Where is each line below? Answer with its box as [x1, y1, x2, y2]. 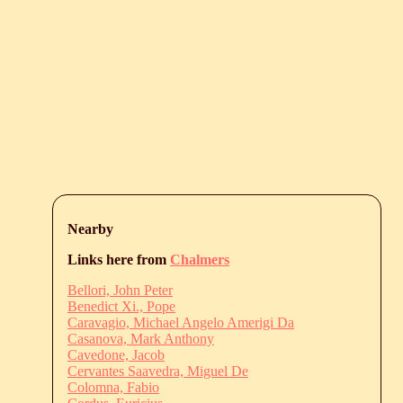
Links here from [67, 252, 170, 268]
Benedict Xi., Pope [67, 299, 175, 315]
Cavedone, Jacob [67, 347, 165, 363]
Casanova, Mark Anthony [67, 331, 214, 347]
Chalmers [170, 252, 229, 268]
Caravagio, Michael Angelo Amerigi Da [67, 315, 294, 331]
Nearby [67, 221, 113, 237]
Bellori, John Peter [67, 282, 173, 299]
